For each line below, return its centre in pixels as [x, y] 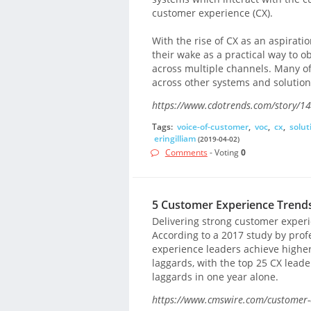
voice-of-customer [212, 127]
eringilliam [175, 139]
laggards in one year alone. [215, 276]
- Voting [224, 152]
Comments [186, 152]
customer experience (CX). [212, 13]
